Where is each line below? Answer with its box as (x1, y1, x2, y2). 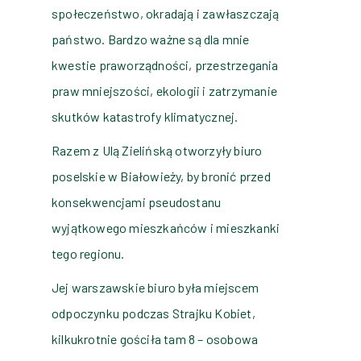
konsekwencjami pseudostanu (52, 194, 222, 210)
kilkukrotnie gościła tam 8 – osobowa (52, 331, 259, 347)
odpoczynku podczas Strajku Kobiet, (52, 305, 255, 322)
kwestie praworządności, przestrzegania (52, 57, 279, 73)
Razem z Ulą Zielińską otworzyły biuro (52, 143, 263, 159)
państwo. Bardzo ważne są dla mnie (52, 31, 250, 48)
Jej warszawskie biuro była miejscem (52, 280, 259, 296)
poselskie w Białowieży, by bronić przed (52, 168, 271, 185)
